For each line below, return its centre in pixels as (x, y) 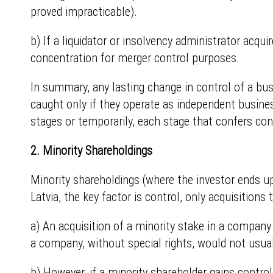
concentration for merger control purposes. (135, 58)
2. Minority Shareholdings (91, 151)
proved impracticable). (84, 12)
